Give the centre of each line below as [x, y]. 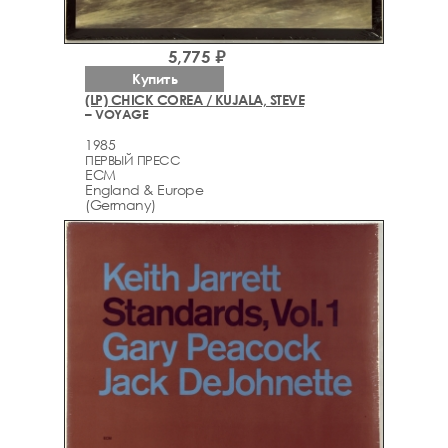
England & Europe [144, 190]
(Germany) [120, 205]
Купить [154, 78]
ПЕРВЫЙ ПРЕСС [132, 160]
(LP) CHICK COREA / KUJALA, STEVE [194, 99]
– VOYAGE [116, 113]
